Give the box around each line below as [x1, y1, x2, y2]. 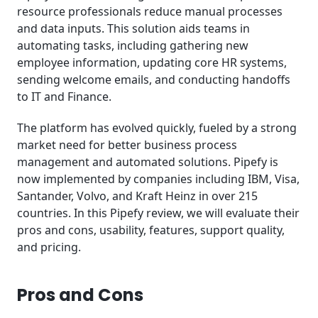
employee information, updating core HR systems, [17, 54, 287, 70]
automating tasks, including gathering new [17, 37, 248, 53]
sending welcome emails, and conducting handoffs [17, 71, 290, 87]
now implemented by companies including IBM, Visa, [17, 171, 300, 187]
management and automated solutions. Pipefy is [17, 154, 278, 170]
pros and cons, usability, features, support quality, [17, 222, 285, 238]
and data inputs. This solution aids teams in [17, 20, 250, 36]
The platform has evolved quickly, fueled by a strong [17, 120, 297, 136]
